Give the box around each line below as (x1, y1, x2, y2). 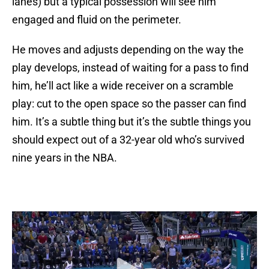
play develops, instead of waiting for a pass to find (12, 61, 249, 74)
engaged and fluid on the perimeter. (12, 13, 181, 26)
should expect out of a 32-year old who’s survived (12, 133, 244, 147)
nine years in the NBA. (12, 151, 117, 165)
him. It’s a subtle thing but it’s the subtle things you (12, 115, 251, 128)
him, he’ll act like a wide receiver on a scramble (12, 79, 234, 92)
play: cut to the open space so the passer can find (12, 97, 246, 110)
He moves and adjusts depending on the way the (12, 43, 244, 56)
